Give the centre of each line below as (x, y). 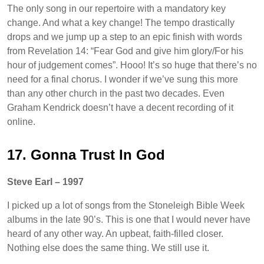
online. (21, 122)
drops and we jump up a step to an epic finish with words (125, 37)
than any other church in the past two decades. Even (116, 94)
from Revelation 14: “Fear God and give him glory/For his (125, 51)
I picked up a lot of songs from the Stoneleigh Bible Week (126, 206)
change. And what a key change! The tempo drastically (121, 23)
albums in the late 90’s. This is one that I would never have (129, 220)
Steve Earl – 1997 (45, 182)
